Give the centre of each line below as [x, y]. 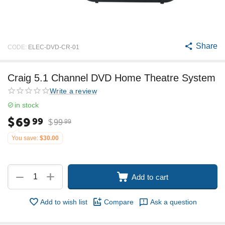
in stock [27, 105]
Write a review [73, 91]
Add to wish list [64, 202]
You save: [25, 138]
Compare [119, 202]
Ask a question [173, 202]
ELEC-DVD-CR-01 [54, 47]
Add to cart [150, 177]
